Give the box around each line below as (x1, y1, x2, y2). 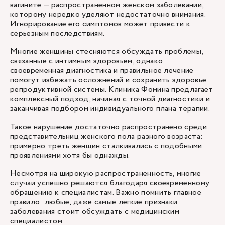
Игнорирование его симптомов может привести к (10, 18, 191, 30)
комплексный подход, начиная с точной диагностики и (10, 93, 210, 105)
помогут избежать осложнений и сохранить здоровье (10, 74, 207, 86)
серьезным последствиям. (10, 28, 105, 39)
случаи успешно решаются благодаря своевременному (10, 177, 210, 189)
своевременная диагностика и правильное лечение (10, 65, 194, 76)
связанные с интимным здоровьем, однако (10, 55, 163, 67)
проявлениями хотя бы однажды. (10, 150, 130, 161)
